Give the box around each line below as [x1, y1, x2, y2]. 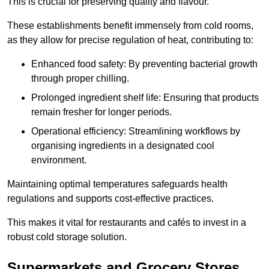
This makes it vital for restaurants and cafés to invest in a [7, 217, 246, 228]
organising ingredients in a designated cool [31, 141, 214, 151]
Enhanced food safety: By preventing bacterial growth [31, 59, 258, 70]
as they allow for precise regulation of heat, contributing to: [7, 35, 253, 46]
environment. [31, 155, 86, 166]
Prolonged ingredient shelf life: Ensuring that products [31, 92, 259, 103]
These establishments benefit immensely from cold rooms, [7, 20, 253, 31]
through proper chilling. [31, 73, 129, 84]
